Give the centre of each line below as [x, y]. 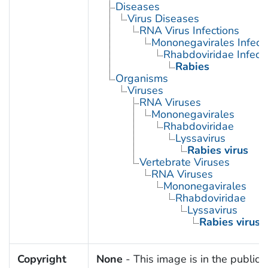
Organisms [141, 78]
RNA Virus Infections [189, 30]
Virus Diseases [163, 18]
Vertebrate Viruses [184, 162]
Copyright [42, 259]
